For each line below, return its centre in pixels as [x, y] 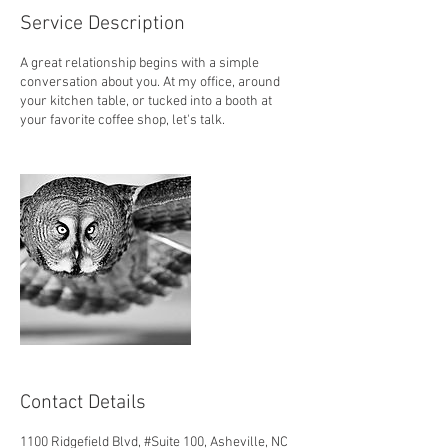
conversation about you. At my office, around [150, 82]
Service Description [102, 24]
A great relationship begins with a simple [139, 63]
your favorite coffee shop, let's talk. [122, 120]
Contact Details [83, 403]
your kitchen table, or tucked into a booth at [146, 101]
